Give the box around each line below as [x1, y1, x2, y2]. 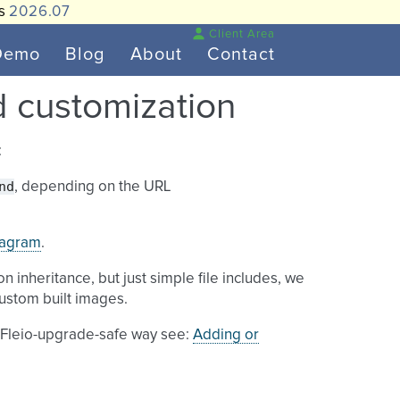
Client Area [209, 29, 275, 40]
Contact [207, 46, 275, 63]
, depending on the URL [14, 179, 171, 195]
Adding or [193, 328, 259, 343]
